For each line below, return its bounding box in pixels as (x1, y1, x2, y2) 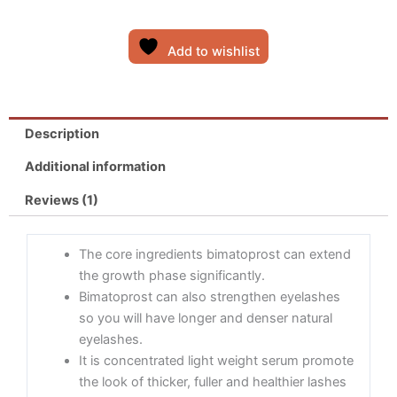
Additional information (24, 159, 166, 175)
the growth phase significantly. (79, 268, 266, 284)
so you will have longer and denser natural (79, 310, 333, 327)
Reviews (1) (24, 191, 98, 208)
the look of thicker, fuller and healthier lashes (79, 374, 347, 391)
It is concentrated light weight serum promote (79, 353, 354, 370)
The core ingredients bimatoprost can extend (79, 246, 352, 263)
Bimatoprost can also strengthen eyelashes (79, 289, 341, 306)
